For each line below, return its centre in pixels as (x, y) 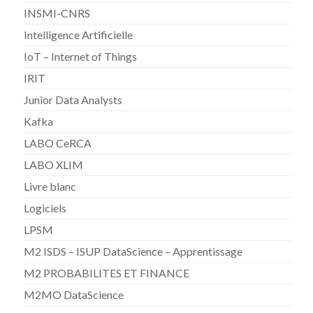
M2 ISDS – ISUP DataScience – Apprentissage (133, 251)
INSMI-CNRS (57, 13)
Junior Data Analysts (73, 99)
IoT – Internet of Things (81, 56)
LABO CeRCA (58, 143)
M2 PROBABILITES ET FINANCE (107, 272)
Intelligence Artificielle (79, 34)
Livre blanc (50, 186)
